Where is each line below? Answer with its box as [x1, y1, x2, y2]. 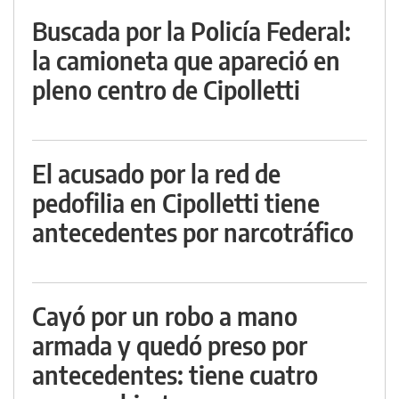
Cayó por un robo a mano [32, 300, 297, 331]
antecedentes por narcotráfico [32, 216, 354, 248]
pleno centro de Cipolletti [32, 74, 300, 105]
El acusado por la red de [32, 158, 281, 189]
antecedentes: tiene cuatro [32, 359, 318, 390]
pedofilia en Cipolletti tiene [32, 187, 320, 218]
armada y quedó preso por [32, 330, 307, 361]
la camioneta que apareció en [32, 45, 340, 76]
